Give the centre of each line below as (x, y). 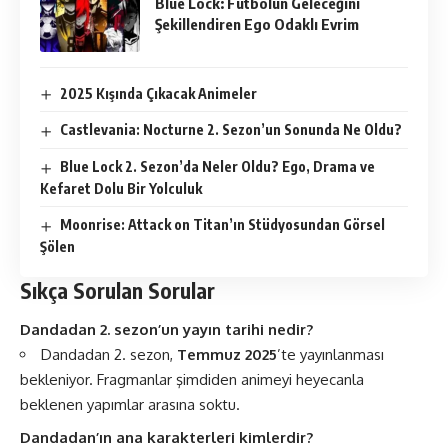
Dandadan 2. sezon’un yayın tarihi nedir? (166, 329)
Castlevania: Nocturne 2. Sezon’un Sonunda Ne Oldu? (230, 130)
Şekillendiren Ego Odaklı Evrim (257, 24)
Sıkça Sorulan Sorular (117, 290)
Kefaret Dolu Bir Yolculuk (121, 188)
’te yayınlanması (330, 354)
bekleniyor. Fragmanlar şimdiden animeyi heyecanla (192, 379)
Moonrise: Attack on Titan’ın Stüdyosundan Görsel (222, 224)
